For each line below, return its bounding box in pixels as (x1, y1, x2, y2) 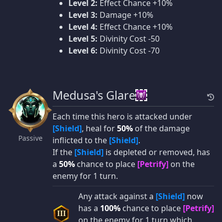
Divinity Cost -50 (98, 33, 160, 44)
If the (53, 146, 74, 158)
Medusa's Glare (53, 87, 135, 103)
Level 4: (68, 21, 98, 32)
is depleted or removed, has (104, 146, 210, 158)
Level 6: (68, 45, 98, 56)
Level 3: (68, 9, 98, 20)
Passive (18, 133, 43, 143)
